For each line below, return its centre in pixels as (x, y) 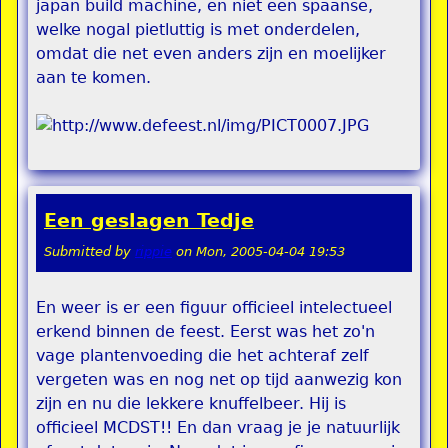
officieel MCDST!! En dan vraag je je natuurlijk (218, 427)
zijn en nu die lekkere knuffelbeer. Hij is (191, 403)
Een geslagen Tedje (149, 220)
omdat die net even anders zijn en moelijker (211, 53)
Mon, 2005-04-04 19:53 (270, 251)
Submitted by (89, 251)
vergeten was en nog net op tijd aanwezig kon (219, 379)
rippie (153, 251)
